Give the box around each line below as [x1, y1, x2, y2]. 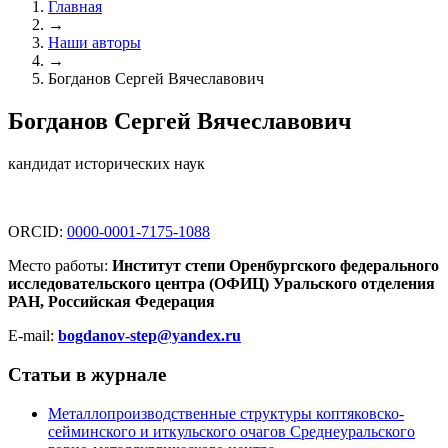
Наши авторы [48, 34, 141, 52]
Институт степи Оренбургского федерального [112, 257, 439, 275]
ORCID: [8, 223, 67, 241]
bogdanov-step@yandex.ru [58, 327, 241, 345]
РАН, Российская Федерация [8, 293, 215, 311]
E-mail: [8, 327, 58, 345]
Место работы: [8, 257, 112, 275]
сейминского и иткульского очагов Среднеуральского [48, 422, 415, 440]
